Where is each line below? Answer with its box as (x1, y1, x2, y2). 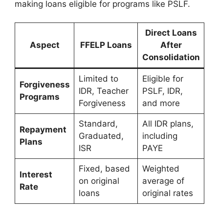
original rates (142, 188, 193, 198)
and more (142, 98, 180, 108)
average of (142, 176, 184, 186)
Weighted (142, 164, 179, 174)
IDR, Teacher (78, 86, 129, 96)
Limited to (78, 74, 118, 84)
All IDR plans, (142, 119, 194, 129)
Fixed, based (78, 164, 130, 174)
